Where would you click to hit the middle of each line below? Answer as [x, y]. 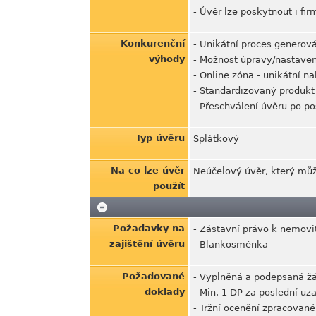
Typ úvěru [160, 138]
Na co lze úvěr [148, 170]
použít [169, 186]
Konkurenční [153, 43]
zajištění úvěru [147, 244]
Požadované [153, 276]
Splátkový [216, 139]
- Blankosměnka [231, 244]
